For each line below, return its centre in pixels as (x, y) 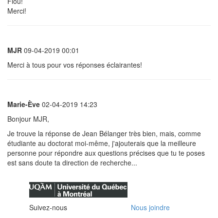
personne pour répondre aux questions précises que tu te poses (106, 153)
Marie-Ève (24, 104)
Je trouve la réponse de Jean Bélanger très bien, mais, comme (104, 133)
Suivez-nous (49, 207)
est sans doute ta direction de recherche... (72, 163)
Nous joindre (150, 207)
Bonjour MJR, (28, 119)
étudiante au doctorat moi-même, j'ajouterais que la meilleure (102, 143)
